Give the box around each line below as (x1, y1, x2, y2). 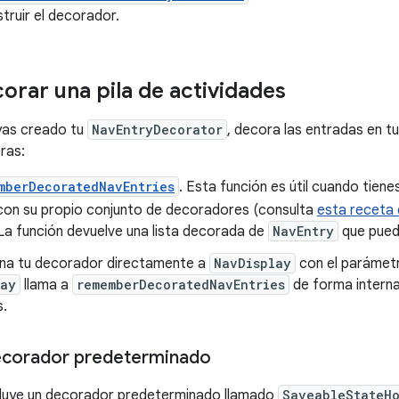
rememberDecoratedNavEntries (77, 276, 285, 293)
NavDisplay (214, 255, 291, 272)
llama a (20, 276, 72, 294)
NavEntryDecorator (92, 121, 223, 138)
